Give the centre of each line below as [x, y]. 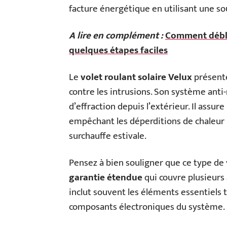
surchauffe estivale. [108, 136]
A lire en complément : [116, 36]
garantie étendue [106, 178]
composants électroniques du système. [147, 207]
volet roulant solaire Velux [136, 77]
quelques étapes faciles [118, 50]
